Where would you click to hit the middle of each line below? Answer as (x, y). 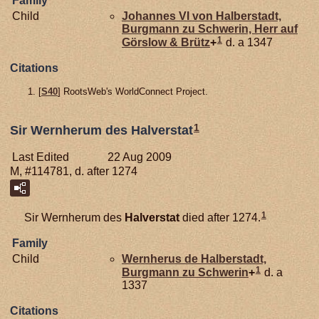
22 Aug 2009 (140, 157)
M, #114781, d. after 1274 (74, 172)
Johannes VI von (169, 16)
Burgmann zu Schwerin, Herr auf (210, 28)
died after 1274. (220, 218)
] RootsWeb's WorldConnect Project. (133, 91)
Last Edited (41, 157)
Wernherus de (161, 259)
